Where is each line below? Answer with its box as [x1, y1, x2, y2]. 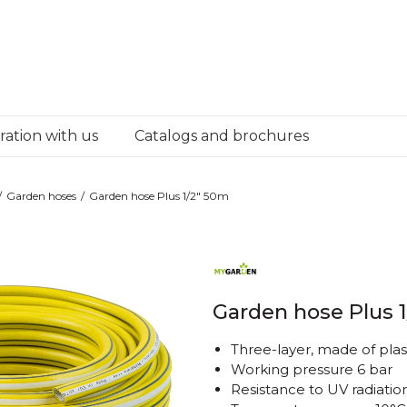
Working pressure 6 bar [231, 361, 392, 378]
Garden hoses [6, 189, 76, 203]
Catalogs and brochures [134, 127, 309, 144]
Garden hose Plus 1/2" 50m [89, 189, 229, 203]
